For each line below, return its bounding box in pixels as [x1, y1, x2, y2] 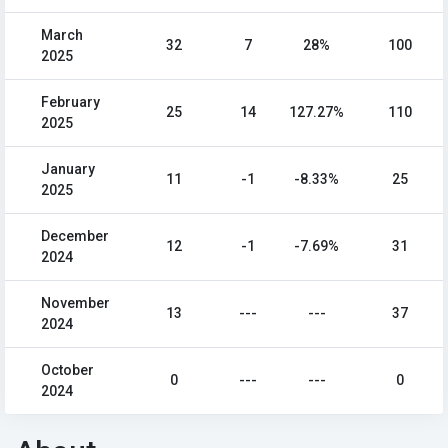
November [41, 295, 110, 311]
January [41, 161, 95, 177]
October [41, 362, 94, 378]
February [41, 94, 100, 110]
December [41, 228, 109, 244]
